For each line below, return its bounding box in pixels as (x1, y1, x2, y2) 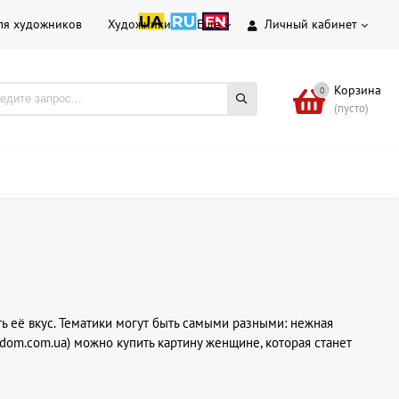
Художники (108, 16, 171, 32)
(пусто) (334, 100, 369, 116)
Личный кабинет (265, 16, 357, 32)
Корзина (334, 81, 381, 98)
